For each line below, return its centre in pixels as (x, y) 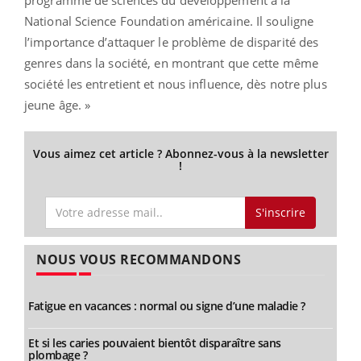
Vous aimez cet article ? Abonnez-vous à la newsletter (180, 153)
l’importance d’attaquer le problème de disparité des (172, 41)
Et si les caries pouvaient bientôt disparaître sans (155, 343)
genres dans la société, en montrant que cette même (172, 62)
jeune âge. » (58, 104)
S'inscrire (280, 212)
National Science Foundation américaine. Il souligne (169, 21)
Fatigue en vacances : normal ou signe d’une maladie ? (167, 306)
